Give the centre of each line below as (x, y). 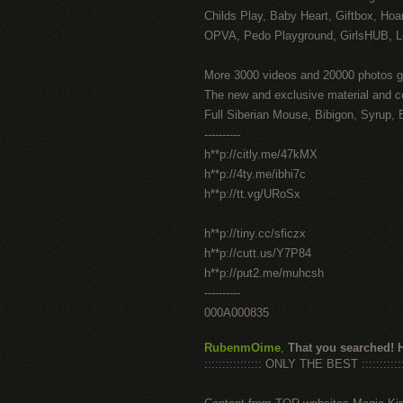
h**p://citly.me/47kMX (261, 154)
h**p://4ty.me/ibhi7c (255, 174)
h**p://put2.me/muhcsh (264, 273)
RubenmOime (242, 348)
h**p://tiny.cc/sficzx (255, 233)
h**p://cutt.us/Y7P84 (258, 253)
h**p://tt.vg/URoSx (252, 194)
